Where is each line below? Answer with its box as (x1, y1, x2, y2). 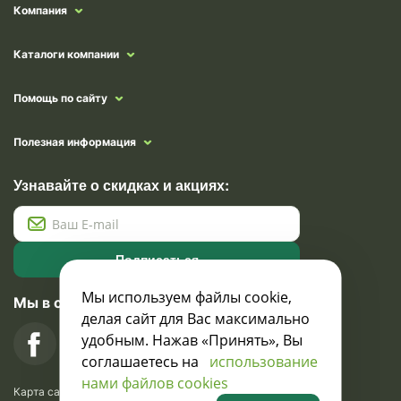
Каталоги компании (13, 47, 119, 61)
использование (209, 352, 318, 371)
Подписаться (115, 252, 199, 267)
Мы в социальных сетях (13, 294, 187, 311)
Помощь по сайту (13, 91, 107, 105)
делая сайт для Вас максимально (81, 309, 310, 328)
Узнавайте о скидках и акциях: (13, 175, 229, 195)
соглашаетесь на (81, 352, 209, 371)
